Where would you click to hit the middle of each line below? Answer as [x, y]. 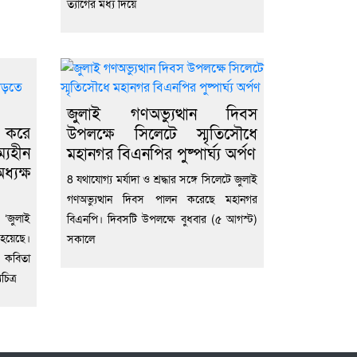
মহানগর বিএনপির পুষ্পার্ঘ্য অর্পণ [161, 152]
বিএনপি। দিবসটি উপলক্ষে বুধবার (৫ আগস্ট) [162, 218]
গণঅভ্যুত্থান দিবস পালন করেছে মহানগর [162, 198]
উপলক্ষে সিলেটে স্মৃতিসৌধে [162, 132]
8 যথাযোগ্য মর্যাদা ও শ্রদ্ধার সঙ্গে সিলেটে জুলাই [162, 178]
